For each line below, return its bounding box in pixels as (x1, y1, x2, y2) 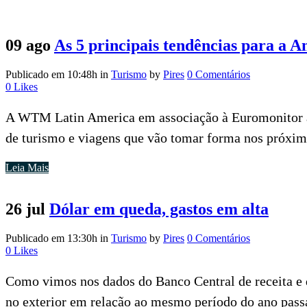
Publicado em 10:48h (5, 68, 97, 80)
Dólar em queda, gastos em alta (49, 199, 269, 218)
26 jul (5, 199, 45, 218)
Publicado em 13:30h (5, 232, 97, 244)
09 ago (5, 36, 51, 54)
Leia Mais (5, 161, 49, 173)
